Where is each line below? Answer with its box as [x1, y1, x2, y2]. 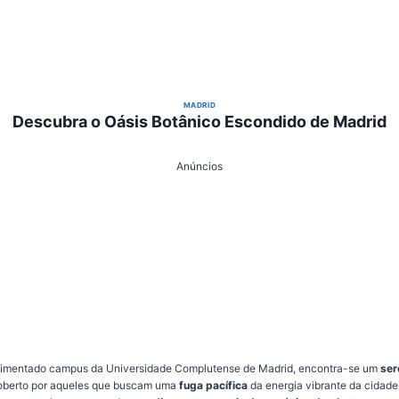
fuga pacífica [179, 379, 248, 393]
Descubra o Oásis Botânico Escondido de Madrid [12, 112, 387, 132]
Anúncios [176, 159, 223, 174]
